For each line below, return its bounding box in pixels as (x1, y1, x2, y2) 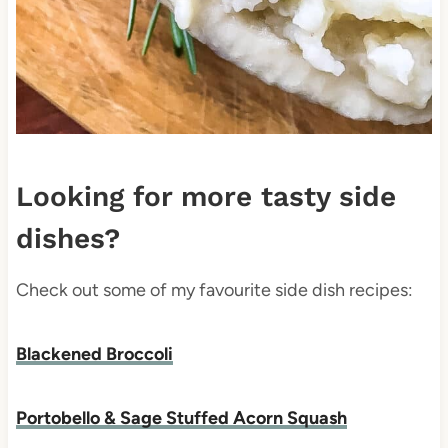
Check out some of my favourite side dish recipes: (15, 279, 413, 302)
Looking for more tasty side (15, 180, 396, 214)
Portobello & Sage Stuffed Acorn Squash (15, 407, 347, 430)
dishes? (15, 222, 120, 256)
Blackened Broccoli (15, 343, 173, 366)
